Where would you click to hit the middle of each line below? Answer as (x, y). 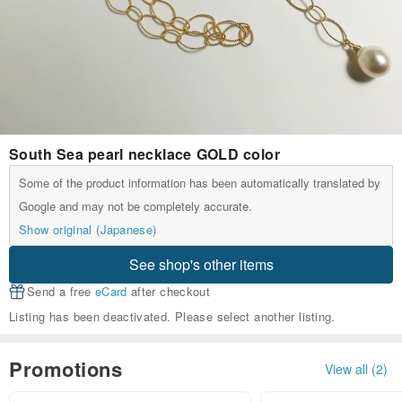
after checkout (169, 292)
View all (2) (356, 368)
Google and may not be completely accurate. (135, 206)
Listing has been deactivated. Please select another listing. (172, 317)
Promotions (66, 369)
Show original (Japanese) (88, 230)
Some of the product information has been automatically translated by (200, 183)
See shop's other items (201, 265)
